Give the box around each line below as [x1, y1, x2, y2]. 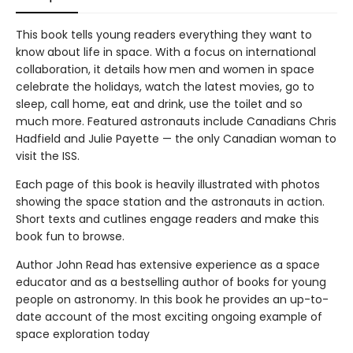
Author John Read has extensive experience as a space [16, 257, 320, 273]
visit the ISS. [16, 148, 80, 164]
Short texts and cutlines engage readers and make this [16, 211, 319, 227]
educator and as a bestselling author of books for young [16, 274, 326, 290]
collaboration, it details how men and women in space [16, 61, 314, 77]
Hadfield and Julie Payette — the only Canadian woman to [16, 131, 336, 147]
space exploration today [16, 326, 150, 342]
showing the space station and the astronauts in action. [16, 194, 325, 210]
